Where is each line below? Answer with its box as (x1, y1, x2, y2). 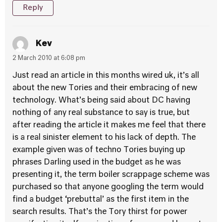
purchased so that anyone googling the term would (12, 183, 204, 191)
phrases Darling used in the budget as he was (12, 159, 181, 166)
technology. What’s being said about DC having (12, 97, 190, 105)
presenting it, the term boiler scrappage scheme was (12, 171, 210, 179)
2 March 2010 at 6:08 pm (12, 55, 85, 61)
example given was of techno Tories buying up (12, 146, 185, 154)
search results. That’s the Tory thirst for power (12, 208, 187, 216)
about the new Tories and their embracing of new (12, 84, 197, 92)
